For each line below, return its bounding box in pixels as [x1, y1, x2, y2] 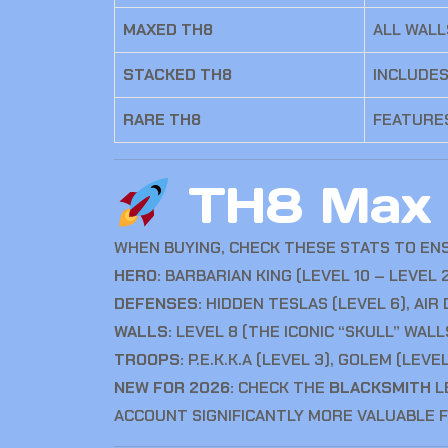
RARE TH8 [123, 109, 201, 130]
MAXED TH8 [123, 19, 213, 40]
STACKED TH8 [123, 64, 232, 85]
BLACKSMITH [329, 377, 431, 398]
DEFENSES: [114, 293, 202, 314]
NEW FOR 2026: [114, 377, 234, 398]
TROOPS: [114, 349, 184, 370]
